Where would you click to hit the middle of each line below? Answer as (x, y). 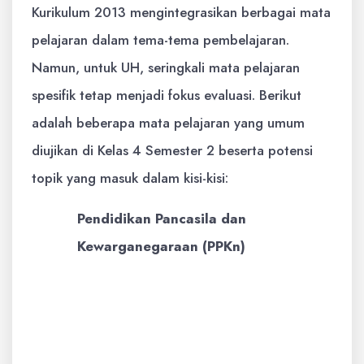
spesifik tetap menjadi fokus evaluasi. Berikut (167, 95)
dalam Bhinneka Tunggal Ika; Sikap (222, 342)
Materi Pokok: (163, 287)
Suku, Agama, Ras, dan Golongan (219, 314)
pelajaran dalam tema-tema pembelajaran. (160, 40)
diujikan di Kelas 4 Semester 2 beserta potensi (172, 150)
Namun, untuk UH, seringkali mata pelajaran (166, 67)
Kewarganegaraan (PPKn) (161, 246)
